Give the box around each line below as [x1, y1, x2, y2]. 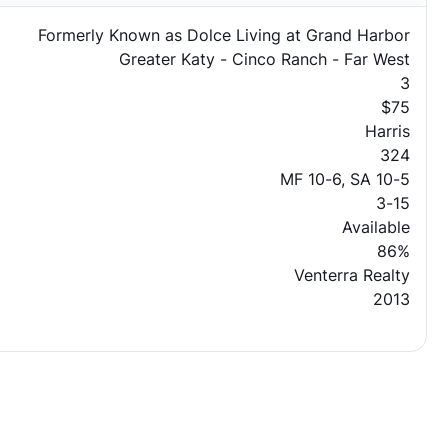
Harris [364, 121, 410, 141]
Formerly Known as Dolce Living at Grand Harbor [37, 25, 410, 45]
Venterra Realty [293, 265, 410, 285]
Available [341, 217, 410, 237]
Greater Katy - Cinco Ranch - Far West [118, 49, 410, 69]
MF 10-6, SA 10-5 [279, 169, 410, 189]
